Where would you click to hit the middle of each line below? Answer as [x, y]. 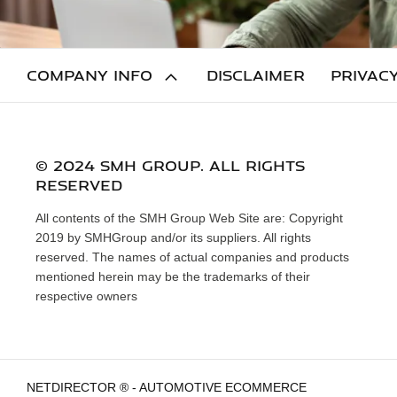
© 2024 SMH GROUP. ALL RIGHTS [170, 164]
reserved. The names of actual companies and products [192, 256]
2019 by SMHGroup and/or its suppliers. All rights [173, 236]
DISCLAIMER [256, 74]
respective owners [86, 295]
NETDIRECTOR [73, 386]
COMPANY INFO [90, 74]
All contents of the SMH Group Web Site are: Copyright [189, 217]
